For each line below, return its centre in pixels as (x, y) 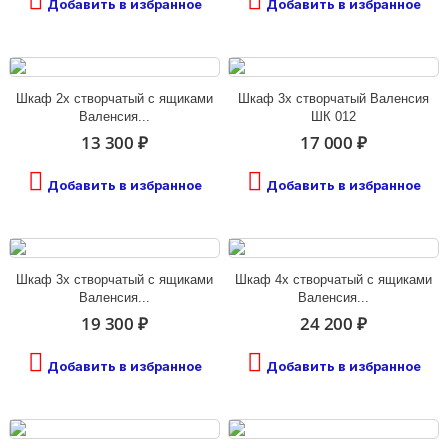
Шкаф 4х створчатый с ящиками (333, 279)
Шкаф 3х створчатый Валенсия (333, 98)
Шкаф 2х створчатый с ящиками (114, 98)
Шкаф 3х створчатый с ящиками (114, 279)
